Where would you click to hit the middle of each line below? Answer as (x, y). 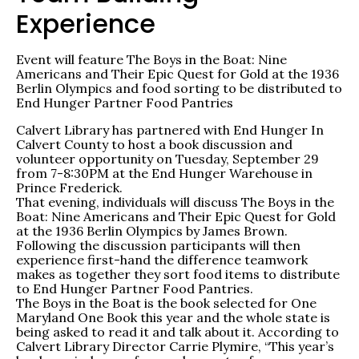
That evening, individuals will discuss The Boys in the (175, 202)
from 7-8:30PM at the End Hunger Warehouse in (164, 173)
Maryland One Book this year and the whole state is (173, 318)
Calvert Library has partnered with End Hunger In (170, 130)
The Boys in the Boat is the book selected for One (166, 303)
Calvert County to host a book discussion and (154, 145)
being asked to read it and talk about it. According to (177, 332)
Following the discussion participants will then (158, 246)
